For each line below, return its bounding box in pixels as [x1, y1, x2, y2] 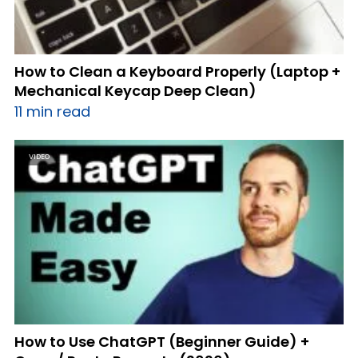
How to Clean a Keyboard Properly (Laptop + [14, 61, 340, 82]
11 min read [14, 101, 90, 121]
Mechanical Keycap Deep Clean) [14, 80, 257, 101]
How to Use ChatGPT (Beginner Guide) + [14, 331, 309, 352]
